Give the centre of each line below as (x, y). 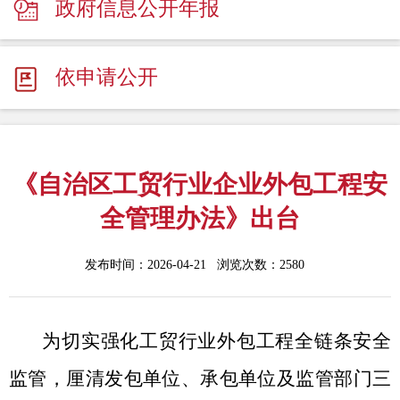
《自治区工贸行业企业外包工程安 (200, 184)
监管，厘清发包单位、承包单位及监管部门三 (200, 379)
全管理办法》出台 (200, 218)
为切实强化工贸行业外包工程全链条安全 (217, 341)
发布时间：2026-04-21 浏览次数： (182, 265)
